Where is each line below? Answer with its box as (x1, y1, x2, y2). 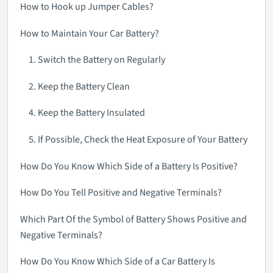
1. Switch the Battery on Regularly (29, 53, 166, 67)
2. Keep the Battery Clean (29, 79, 130, 93)
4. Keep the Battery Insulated (29, 106, 146, 120)
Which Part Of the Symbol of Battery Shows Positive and (20, 212, 247, 226)
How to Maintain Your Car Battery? (20, 26, 159, 40)
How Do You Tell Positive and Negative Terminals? (20, 186, 222, 200)
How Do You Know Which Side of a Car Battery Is (20, 255, 215, 269)
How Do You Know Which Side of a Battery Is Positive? (20, 159, 238, 173)
